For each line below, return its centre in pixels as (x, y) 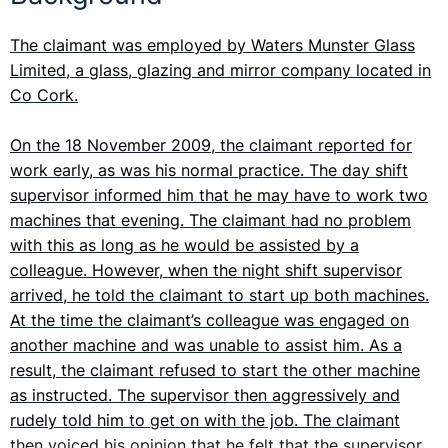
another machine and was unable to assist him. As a (206, 346)
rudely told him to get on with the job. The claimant (205, 421)
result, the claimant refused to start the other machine (215, 371)
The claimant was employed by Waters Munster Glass (212, 46)
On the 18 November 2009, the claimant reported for (211, 146)
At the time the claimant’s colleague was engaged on (209, 321)
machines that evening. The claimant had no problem (210, 221)
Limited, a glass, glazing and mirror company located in (220, 71)
